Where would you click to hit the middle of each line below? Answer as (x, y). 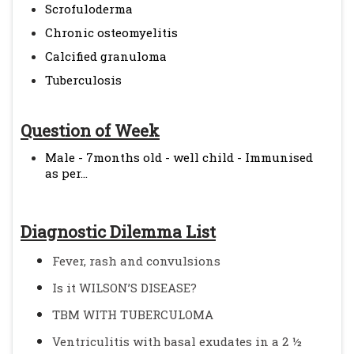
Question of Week (90, 130)
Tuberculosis (83, 80)
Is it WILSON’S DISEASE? (124, 288)
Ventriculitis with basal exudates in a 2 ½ (177, 341)
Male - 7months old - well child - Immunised (179, 157)
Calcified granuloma (106, 56)
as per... (66, 173)
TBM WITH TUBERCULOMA (133, 314)
